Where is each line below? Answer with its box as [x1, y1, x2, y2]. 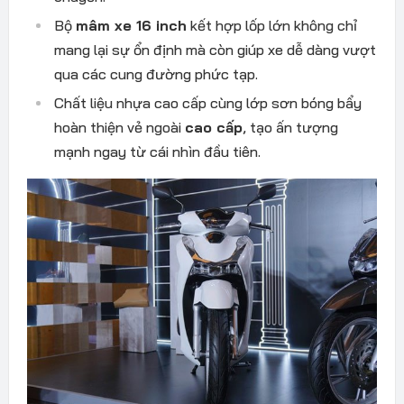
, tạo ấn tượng [242, 118, 338, 136]
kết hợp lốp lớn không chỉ [186, 16, 357, 34]
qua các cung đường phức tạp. [53, 65, 258, 83]
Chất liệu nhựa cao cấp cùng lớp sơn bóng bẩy [53, 94, 362, 112]
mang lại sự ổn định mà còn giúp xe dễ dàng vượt [53, 41, 376, 59]
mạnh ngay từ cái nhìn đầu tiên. [53, 142, 261, 161]
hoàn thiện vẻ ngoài [53, 118, 185, 136]
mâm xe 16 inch [75, 16, 187, 34]
